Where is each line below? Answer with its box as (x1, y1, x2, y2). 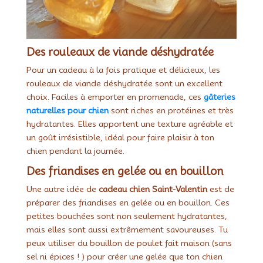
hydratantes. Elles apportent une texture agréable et (26, 119, 233, 129)
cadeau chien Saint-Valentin (98, 184, 207, 194)
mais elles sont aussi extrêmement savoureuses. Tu (26, 224, 228, 234)
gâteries (203, 92, 235, 102)
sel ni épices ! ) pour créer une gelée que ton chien (26, 251, 222, 261)
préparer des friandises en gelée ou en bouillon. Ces (26, 197, 230, 207)
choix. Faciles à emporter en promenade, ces (26, 92, 204, 102)
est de (207, 184, 234, 194)
